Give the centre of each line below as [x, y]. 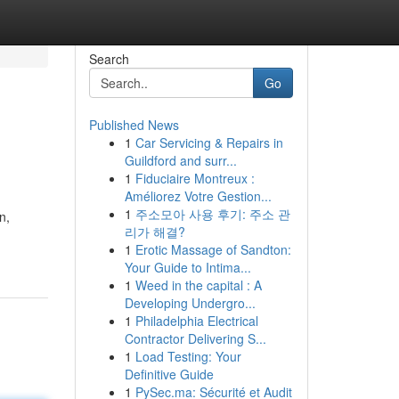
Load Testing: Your [188, 356]
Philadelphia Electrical [196, 321]
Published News [134, 125]
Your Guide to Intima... [187, 267]
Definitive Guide [169, 374]
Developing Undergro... [190, 303]
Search [109, 59]
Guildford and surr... [180, 160]
